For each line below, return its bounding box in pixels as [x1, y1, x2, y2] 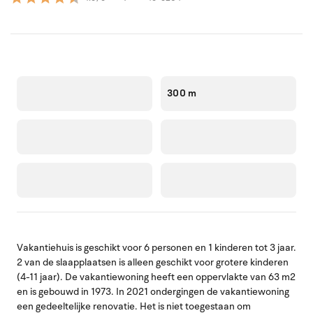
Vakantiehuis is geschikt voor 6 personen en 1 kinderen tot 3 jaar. [17, 240, 296, 254]
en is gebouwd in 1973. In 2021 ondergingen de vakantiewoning [17, 284, 289, 298]
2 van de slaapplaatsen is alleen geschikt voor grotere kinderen [17, 255, 289, 269]
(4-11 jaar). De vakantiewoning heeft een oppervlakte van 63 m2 [17, 270, 296, 284]
